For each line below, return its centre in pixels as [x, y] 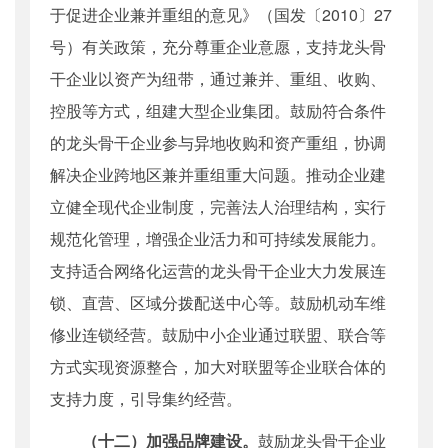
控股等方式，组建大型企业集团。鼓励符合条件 [218, 111]
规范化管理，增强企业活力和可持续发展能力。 [218, 239]
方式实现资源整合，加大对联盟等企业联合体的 [218, 367]
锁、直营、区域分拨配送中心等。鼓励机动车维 [218, 303]
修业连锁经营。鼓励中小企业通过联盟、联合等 [218, 335]
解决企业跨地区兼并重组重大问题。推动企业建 [218, 175]
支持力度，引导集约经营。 [146, 399]
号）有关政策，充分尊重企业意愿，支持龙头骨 [218, 47]
